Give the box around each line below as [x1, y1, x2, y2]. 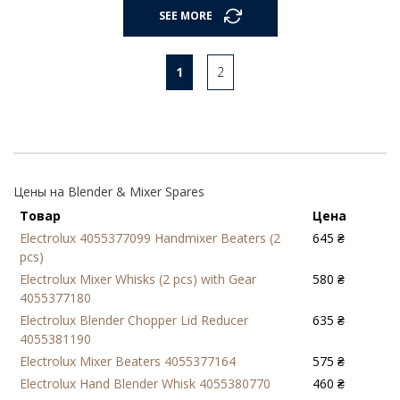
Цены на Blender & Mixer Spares [13, 182, 204, 200]
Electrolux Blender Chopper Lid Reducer [20, 311, 248, 329]
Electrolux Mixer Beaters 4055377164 [20, 352, 236, 370]
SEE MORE [158, 8, 212, 24]
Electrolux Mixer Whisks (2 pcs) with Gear [20, 270, 256, 287]
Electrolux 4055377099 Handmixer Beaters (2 [20, 229, 280, 246]
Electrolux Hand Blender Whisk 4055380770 [20, 374, 271, 392]
